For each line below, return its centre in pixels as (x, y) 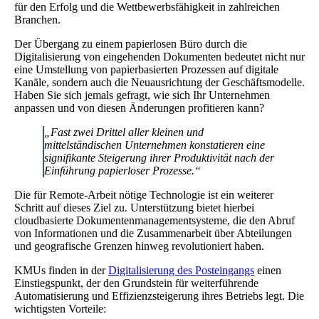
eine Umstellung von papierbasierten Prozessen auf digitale (146, 69)
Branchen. (37, 19)
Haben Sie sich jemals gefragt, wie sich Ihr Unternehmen (142, 95)
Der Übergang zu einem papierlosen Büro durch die (131, 43)
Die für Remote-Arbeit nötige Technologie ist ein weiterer (144, 194)
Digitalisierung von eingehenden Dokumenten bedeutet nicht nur (159, 56)
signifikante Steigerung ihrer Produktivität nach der (159, 157)
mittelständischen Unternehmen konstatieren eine (155, 145)
